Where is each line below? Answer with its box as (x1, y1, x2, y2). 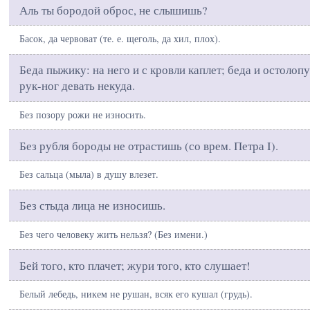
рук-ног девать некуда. (19, 77, 135, 94)
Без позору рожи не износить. (19, 107, 146, 121)
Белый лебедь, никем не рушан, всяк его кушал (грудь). (19, 287, 253, 301)
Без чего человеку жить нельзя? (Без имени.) (19, 227, 208, 241)
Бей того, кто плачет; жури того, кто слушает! (19, 257, 250, 273)
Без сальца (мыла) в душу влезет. (19, 167, 158, 181)
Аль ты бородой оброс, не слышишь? (19, 1, 207, 18)
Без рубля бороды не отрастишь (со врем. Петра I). (19, 137, 278, 154)
